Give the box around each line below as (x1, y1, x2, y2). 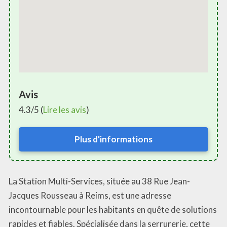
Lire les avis (43, 104, 86, 115)
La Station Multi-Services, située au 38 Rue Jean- (9, 176, 190, 187)
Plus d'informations (74, 133, 153, 144)
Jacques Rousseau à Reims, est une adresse (9, 190, 171, 201)
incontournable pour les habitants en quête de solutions (9, 204, 217, 215)
